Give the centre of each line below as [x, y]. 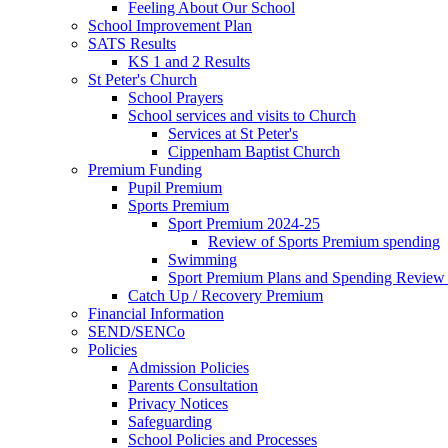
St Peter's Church [142, 79]
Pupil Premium [175, 187]
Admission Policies [188, 367]
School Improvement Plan [170, 25]
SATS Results [132, 43]
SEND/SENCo [136, 331]
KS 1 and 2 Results [189, 61]
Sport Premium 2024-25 [244, 223]
